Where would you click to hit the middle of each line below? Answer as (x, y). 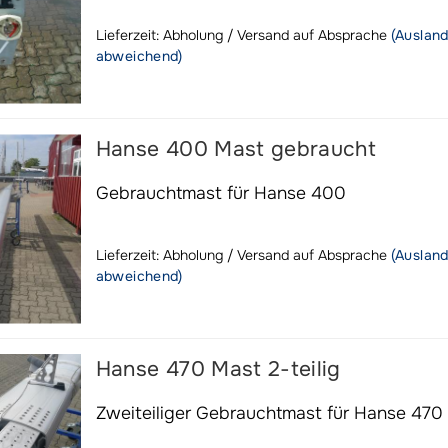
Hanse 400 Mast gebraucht (236, 149)
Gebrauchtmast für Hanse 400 (220, 193)
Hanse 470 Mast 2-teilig (218, 369)
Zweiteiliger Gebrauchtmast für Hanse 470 (269, 413)
